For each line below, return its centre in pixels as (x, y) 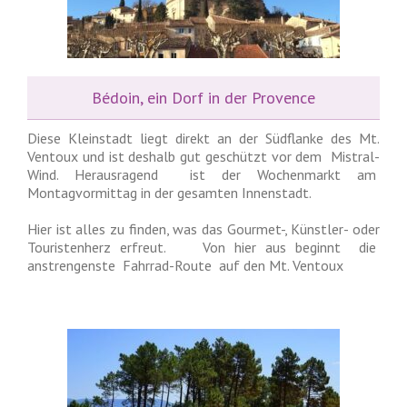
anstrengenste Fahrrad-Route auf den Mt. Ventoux (185, 265)
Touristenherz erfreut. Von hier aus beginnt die (203, 247)
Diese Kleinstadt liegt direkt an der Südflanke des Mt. (203, 138)
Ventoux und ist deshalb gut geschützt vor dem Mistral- (203, 156)
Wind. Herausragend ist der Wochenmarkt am (203, 174)
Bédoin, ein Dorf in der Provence (203, 98)
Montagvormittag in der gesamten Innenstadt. (169, 193)
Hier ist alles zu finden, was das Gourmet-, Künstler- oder (203, 229)
